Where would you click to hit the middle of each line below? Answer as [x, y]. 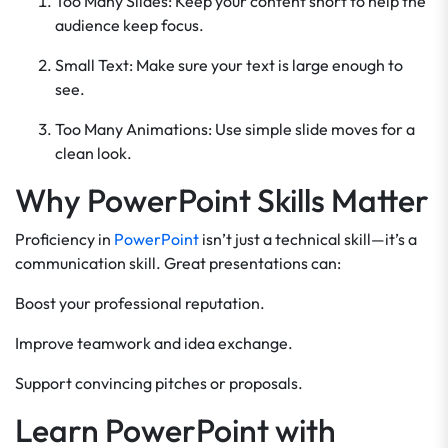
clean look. [93, 153]
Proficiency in [64, 239]
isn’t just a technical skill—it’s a [308, 239]
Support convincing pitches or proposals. [159, 383]
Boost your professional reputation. [140, 303]
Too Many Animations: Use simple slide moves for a [235, 129]
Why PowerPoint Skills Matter [222, 200]
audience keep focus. [129, 25]
